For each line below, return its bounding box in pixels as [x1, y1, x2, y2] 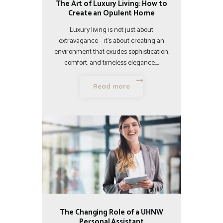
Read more [93, 82, 130, 91]
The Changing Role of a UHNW [60, 206, 163, 219]
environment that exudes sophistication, [54, 46, 169, 58]
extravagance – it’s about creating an [59, 35, 164, 47]
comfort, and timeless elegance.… [64, 57, 159, 69]
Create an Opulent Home [68, 6, 155, 19]
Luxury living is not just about [70, 24, 153, 36]
